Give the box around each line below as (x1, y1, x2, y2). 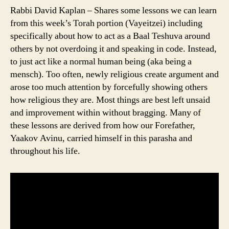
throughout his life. (10, 145, 80, 157)
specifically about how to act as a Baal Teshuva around (10, 30, 210, 42)
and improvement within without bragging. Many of (10, 107, 201, 119)
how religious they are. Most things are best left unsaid (10, 94, 210, 106)
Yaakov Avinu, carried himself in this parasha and (10, 132, 192, 145)
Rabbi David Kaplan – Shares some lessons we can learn (10, 5, 217, 17)
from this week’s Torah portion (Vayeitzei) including (10, 17, 202, 30)
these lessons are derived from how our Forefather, (10, 120, 195, 132)
